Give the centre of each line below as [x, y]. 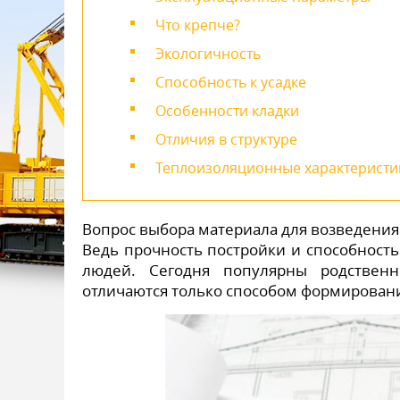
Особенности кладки [227, 111]
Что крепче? [198, 25]
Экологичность [208, 54]
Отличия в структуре [226, 139]
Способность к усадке [231, 82]
